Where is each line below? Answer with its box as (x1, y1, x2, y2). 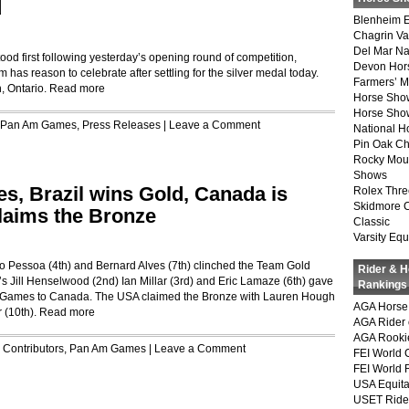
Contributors (3, 342, 64, 355)
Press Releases (82, 119, 161, 131)
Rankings (358, 278, 407, 291)
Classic (353, 215, 390, 228)
